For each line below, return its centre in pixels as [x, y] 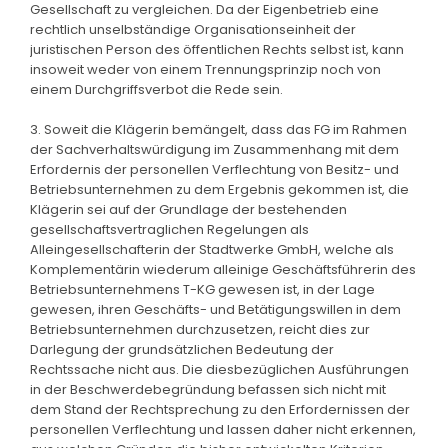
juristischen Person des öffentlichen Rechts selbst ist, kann [217, 49]
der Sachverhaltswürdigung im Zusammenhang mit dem [214, 149]
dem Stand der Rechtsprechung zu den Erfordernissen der [220, 409]
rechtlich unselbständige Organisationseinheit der [193, 29]
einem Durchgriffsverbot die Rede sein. [156, 89]
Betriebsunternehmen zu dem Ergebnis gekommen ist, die [219, 189]
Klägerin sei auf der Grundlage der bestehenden [188, 209]
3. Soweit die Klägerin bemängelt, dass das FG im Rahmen [218, 129]
